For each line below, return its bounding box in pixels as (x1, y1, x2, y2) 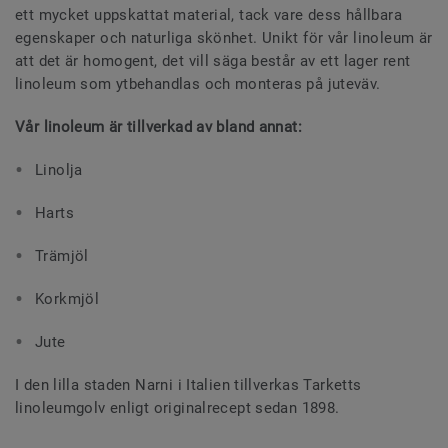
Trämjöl (35, 246, 89, 265)
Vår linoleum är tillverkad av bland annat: (15, 117, 302, 136)
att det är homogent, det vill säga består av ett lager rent (15, 51, 411, 70)
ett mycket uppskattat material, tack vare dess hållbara (15, 5, 402, 24)
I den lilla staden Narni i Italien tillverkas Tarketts (15, 375, 362, 394)
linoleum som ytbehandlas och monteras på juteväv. (15, 74, 381, 93)
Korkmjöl (35, 289, 100, 308)
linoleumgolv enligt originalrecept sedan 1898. (15, 398, 340, 417)
